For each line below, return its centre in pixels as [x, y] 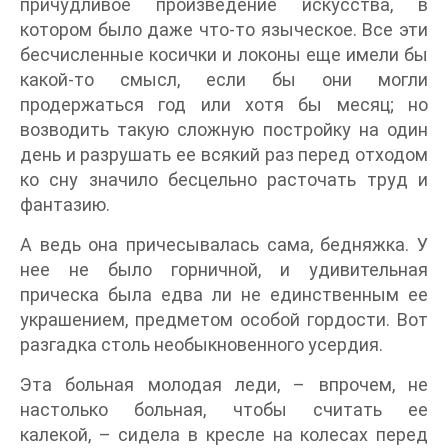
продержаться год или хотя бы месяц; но [224, 104]
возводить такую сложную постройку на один [224, 129]
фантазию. [65, 204]
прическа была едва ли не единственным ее [224, 294]
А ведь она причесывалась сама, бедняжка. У [224, 244]
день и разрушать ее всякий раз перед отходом [224, 154]
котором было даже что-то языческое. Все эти [224, 29]
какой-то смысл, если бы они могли [224, 79]
